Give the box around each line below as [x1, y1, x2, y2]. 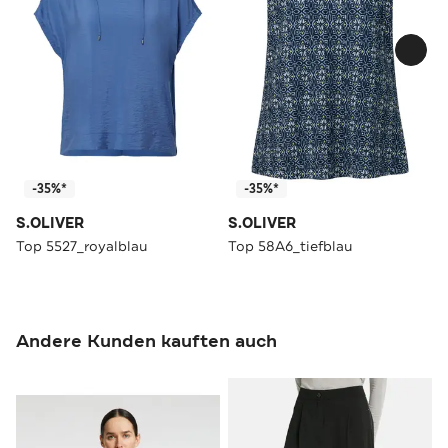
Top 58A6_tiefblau [228, 236, 353, 255]
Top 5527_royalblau [16, 236, 148, 255]
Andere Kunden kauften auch [16, 328, 277, 353]
